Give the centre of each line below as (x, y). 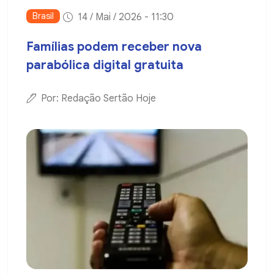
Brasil (43, 16)
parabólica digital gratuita (105, 65)
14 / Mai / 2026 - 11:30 (126, 17)
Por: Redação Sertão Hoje (98, 99)
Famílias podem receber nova (114, 47)
